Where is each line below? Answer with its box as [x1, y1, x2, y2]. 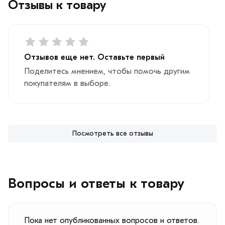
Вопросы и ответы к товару [8, 175, 184, 191]
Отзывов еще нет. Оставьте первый [24, 52, 165, 62]
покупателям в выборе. [24, 78, 110, 88]
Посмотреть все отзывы [72, 129, 153, 138]
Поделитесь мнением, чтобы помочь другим [24, 66, 190, 76]
